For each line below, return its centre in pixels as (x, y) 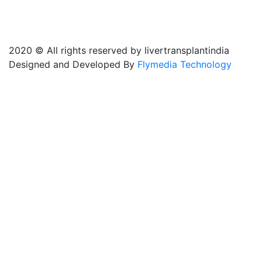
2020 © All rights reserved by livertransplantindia (119, 50)
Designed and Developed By (73, 64)
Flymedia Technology (185, 64)
